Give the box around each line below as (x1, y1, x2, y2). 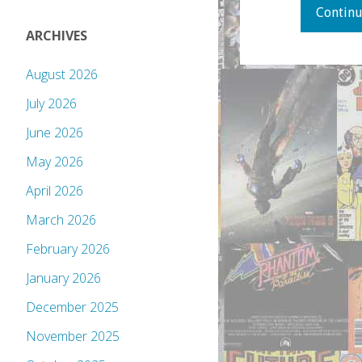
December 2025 (26, 298, 119, 317)
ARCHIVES (26, 27, 87, 45)
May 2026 (26, 153, 83, 171)
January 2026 (26, 269, 101, 288)
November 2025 (26, 327, 120, 346)
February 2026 (26, 240, 110, 259)
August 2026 (26, 65, 98, 84)
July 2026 (26, 95, 77, 113)
